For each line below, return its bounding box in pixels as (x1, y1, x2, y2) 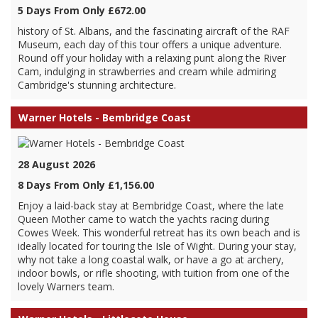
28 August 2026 (18, 158, 95, 171)
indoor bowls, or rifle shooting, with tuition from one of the (18, 266, 290, 280)
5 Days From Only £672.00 (18, 4, 146, 17)
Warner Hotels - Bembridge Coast (18, 111, 191, 124)
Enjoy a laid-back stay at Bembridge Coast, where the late (18, 199, 284, 212)
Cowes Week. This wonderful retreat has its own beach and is (18, 226, 300, 239)
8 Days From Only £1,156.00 (18, 178, 154, 192)
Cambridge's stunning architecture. (18, 78, 176, 92)
